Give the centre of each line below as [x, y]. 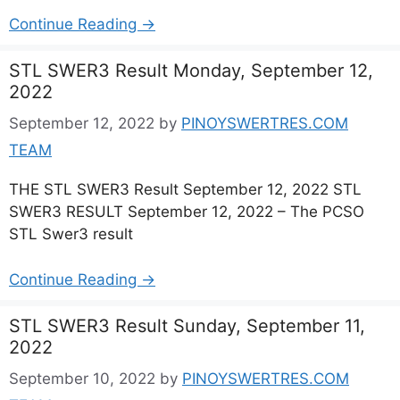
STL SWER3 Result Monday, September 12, [191, 70]
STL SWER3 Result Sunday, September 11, [187, 325]
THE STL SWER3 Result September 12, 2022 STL [185, 189]
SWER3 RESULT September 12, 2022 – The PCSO [187, 212]
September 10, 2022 [82, 379]
